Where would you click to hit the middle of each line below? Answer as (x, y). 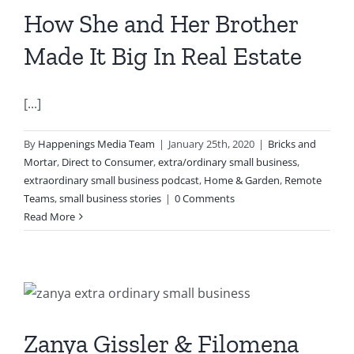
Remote (303, 180)
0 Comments (205, 198)
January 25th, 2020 (211, 144)
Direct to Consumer (107, 162)
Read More (49, 217)
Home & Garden (242, 180)
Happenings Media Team (96, 144)
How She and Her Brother (161, 24)
